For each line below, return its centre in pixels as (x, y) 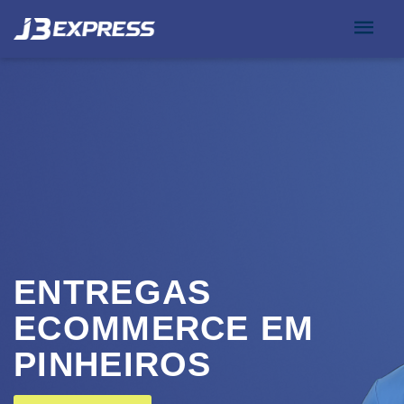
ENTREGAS (113, 292)
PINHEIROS (113, 364)
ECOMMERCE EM (164, 328)
